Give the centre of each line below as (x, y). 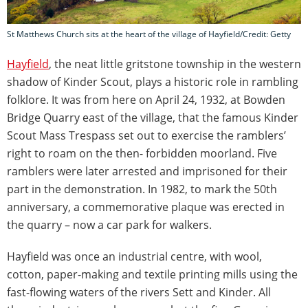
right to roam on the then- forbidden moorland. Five (142, 153)
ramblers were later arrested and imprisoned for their (147, 171)
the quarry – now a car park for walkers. (109, 224)
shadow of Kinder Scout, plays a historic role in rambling (153, 81)
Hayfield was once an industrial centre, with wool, (134, 256)
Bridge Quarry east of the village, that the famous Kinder (153, 117)
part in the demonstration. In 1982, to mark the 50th (142, 189)
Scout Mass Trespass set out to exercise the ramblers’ (146, 135)
